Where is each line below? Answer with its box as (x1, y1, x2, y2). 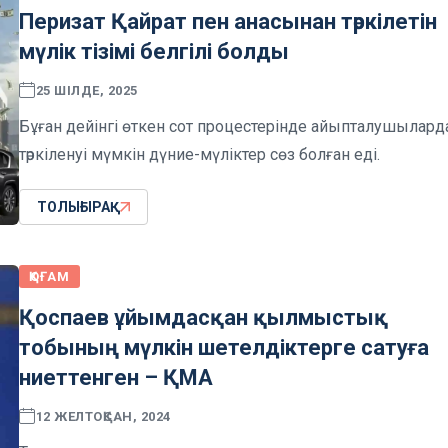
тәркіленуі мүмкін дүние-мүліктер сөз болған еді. (19, 145, 380, 165)
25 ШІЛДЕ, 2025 (35, 82, 138, 98)
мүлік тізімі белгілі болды (19, 39, 289, 65)
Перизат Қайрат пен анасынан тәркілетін (19, 9, 437, 35)
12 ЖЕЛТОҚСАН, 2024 (35, 408, 171, 424)
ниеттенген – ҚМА (19, 365, 213, 391)
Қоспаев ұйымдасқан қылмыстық (19, 305, 388, 331)
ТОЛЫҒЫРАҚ (37, 199, 120, 216)
